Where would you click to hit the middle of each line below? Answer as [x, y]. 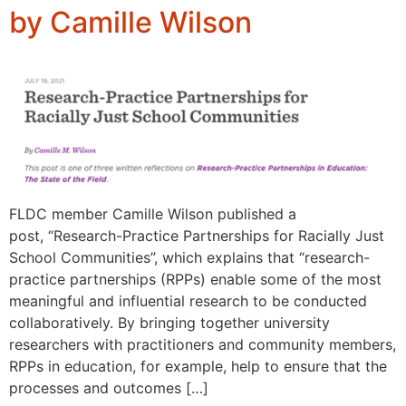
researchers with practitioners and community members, [203, 344]
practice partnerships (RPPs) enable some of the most [195, 279]
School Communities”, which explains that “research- [189, 257]
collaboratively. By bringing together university [169, 322]
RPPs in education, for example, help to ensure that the [198, 366]
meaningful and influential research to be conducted [188, 300]
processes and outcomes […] [109, 387]
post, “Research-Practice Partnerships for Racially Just [197, 235]
